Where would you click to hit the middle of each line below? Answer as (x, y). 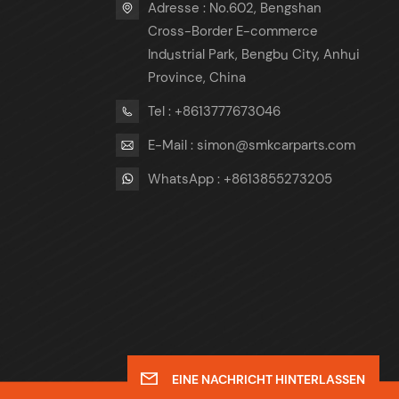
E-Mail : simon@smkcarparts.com (252, 145)
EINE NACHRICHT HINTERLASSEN (268, 379)
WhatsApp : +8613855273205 (240, 179)
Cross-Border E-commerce (233, 32)
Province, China (197, 78)
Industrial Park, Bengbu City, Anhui (254, 55)
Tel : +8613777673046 (215, 111)
